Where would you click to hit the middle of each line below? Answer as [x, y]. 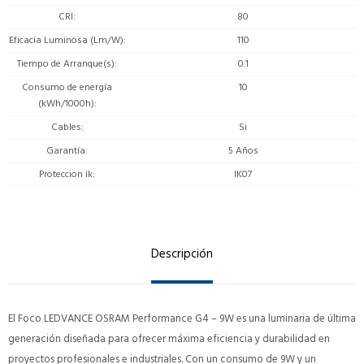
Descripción [182, 253]
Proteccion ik [66, 174]
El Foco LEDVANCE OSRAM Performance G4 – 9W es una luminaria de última [182, 318]
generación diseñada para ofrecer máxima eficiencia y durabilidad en [169, 338]
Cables [66, 127]
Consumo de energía [67, 87]
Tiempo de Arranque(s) [66, 63]
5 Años [243, 150]
